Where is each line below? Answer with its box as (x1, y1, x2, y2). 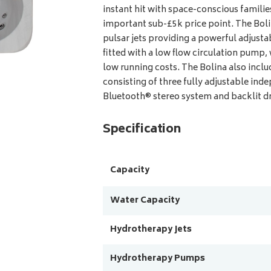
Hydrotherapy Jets (110, 222, 192, 238)
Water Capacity (110, 193, 180, 209)
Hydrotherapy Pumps (110, 251, 206, 267)
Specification (103, 119, 181, 141)
